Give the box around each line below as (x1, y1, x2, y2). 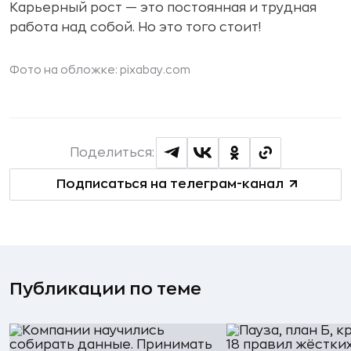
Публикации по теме (9, 280, 201, 298)
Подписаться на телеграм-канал (56, 178, 284, 191)
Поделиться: (70, 146, 154, 159)
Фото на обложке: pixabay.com (9, 63, 190, 75)
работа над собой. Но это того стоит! (9, 20, 261, 34)
